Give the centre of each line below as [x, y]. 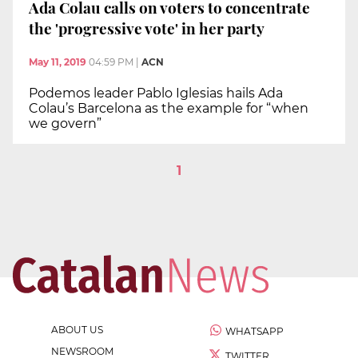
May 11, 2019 [58, 62]
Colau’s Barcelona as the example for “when [169, 108]
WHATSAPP [255, 331]
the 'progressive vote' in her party [147, 28]
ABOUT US [77, 329]
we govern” [65, 123]
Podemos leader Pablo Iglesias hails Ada [156, 93]
